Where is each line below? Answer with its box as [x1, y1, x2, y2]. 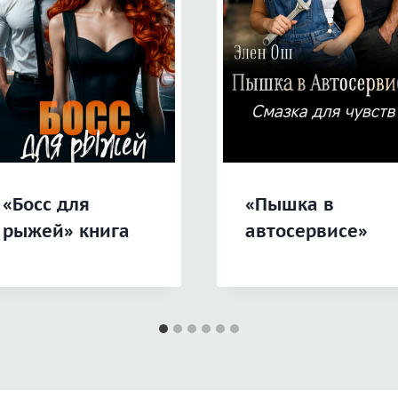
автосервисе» [245, 219, 368, 243]
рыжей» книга [2, 219, 130, 243]
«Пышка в [245, 193, 334, 217]
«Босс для [2, 193, 90, 217]
